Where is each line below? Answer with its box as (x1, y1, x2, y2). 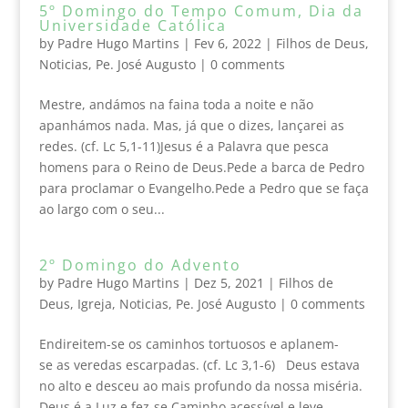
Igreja (76, 294, 112, 312)
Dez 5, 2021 (193, 273, 264, 291)
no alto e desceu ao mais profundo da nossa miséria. (38, 376, 362, 394)
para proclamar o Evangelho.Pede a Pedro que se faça (38, 178, 369, 197)
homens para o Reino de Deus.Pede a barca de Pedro (38, 158, 364, 176)
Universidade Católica (38, 15, 227, 36)
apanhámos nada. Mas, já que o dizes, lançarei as (38, 116, 344, 134)
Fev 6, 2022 (193, 34, 261, 52)
